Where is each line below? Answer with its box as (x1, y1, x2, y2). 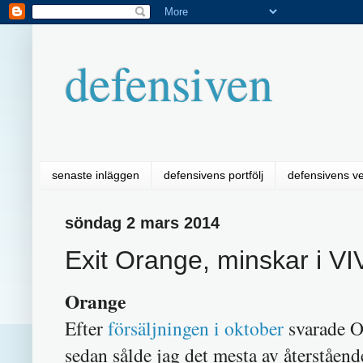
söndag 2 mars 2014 (65, 213, 220, 232)
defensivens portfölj (164, 169, 263, 182)
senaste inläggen (52, 169, 139, 182)
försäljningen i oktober (108, 315, 284, 342)
